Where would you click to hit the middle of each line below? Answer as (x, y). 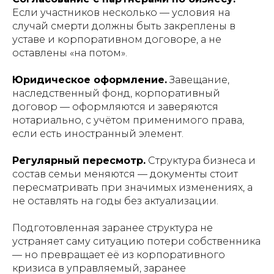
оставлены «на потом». (70, 53)
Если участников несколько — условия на (121, 13)
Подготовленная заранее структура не (113, 228)
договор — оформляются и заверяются (115, 107)
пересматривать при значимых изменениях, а (132, 187)
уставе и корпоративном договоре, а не (117, 39)
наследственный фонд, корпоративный (116, 93)
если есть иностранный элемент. (98, 134)
